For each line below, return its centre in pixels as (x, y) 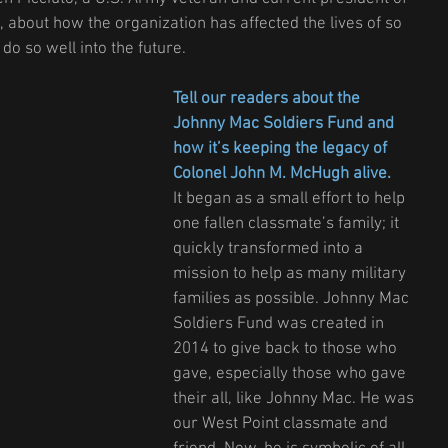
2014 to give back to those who (287, 349)
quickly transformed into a (270, 249)
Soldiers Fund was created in (280, 324)
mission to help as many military (291, 274)
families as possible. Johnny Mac (293, 299)
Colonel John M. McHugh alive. (282, 174)
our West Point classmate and (282, 424)
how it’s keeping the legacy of (282, 149)
